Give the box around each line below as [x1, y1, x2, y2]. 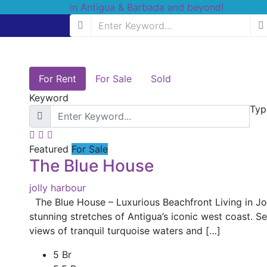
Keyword [29, 92, 69, 104]
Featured [29, 143, 69, 155]
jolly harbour [29, 182, 86, 194]
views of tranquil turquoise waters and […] [29, 225, 221, 237]
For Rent [38, 73, 76, 85]
